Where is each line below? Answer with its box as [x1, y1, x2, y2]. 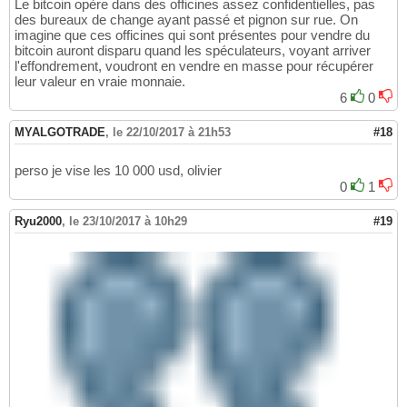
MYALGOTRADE [15, 124, 105, 139]
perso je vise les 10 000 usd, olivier [15, 162, 222, 178]
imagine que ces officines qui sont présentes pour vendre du [15, 26, 370, 43]
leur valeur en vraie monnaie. [15, 73, 185, 89]
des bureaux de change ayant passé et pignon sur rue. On [15, 11, 358, 27]
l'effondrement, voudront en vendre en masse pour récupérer [15, 57, 373, 74]
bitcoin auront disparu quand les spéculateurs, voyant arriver [15, 42, 371, 58]
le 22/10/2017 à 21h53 [113, 124, 231, 139]
